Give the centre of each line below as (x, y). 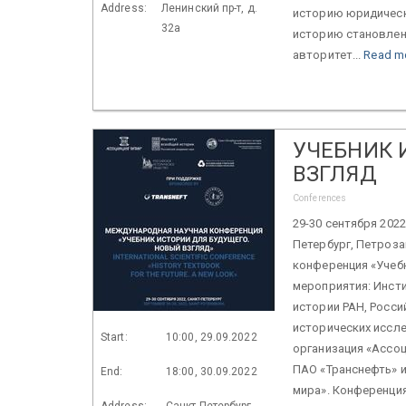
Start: (114, 337)
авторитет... (329, 54)
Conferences (320, 198)
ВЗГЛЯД (335, 174)
